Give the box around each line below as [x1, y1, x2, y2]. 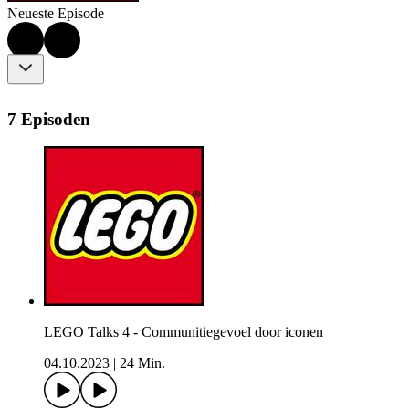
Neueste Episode [7, 5, 104, 22]
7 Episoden [7, 109, 90, 129]
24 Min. [120, 355, 165, 372]
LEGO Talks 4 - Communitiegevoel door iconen [44, 324, 323, 341]
